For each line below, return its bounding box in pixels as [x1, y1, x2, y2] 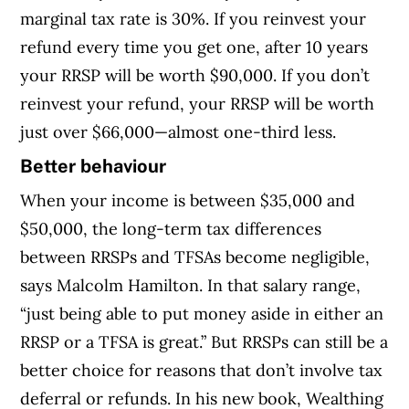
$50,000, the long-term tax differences [20, 217, 322, 239]
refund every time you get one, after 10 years [20, 36, 369, 58]
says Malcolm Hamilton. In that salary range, [20, 274, 362, 296]
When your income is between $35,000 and [20, 189, 356, 211]
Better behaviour [20, 154, 167, 177]
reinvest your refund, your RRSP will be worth [20, 92, 375, 114]
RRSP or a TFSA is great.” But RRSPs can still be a [20, 330, 389, 352]
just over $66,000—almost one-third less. [20, 121, 337, 142]
